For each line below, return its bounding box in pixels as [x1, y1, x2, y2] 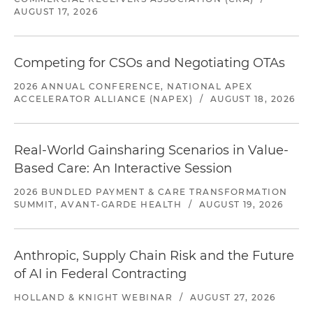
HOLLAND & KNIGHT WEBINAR [14, 292, 173, 303]
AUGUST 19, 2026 [198, 199, 284, 210]
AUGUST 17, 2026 [14, 6, 99, 17]
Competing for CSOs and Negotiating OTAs [14, 55, 285, 71]
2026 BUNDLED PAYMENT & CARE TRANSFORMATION [14, 187, 288, 197]
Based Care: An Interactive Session [14, 161, 232, 176]
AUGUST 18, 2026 [210, 94, 296, 104]
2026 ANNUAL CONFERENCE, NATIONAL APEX [14, 81, 253, 92]
